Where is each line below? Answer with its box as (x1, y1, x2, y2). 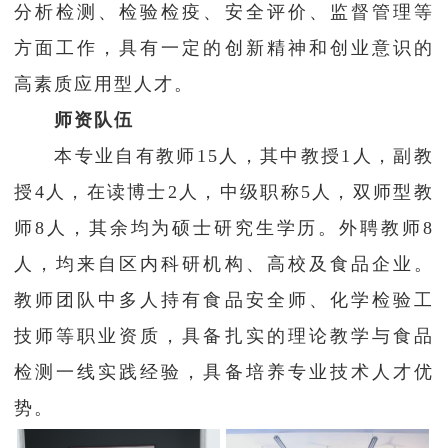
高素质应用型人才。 (14, 74, 195, 95)
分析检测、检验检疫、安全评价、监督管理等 (14, 2, 434, 23)
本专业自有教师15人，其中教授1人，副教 (54, 146, 434, 167)
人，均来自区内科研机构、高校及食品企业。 (14, 254, 434, 275)
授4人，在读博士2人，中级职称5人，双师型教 (14, 182, 434, 203)
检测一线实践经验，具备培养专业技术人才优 (14, 362, 434, 383)
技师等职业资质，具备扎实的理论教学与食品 (14, 326, 434, 347)
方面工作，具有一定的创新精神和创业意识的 (14, 38, 434, 59)
